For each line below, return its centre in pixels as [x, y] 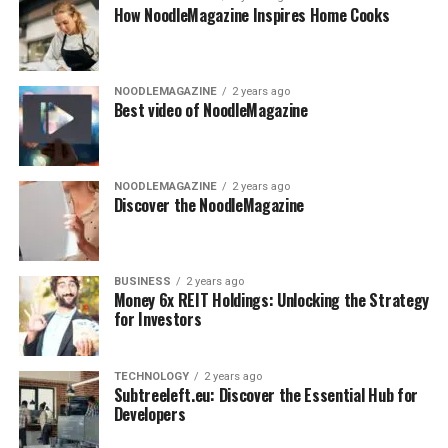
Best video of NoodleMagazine [210, 110]
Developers [149, 414]
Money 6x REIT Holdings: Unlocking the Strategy [271, 300]
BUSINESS [142, 281]
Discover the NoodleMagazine [209, 205]
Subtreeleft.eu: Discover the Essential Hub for [265, 395]
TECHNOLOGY [151, 376]
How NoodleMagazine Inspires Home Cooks [251, 15]
